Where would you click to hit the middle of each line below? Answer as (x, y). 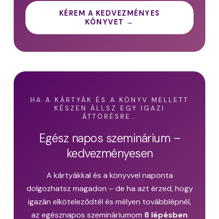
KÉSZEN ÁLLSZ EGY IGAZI (109, 108)
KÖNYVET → (109, 22)
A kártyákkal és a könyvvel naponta (109, 175)
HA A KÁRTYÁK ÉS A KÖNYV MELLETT (109, 100)
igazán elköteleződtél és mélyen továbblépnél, (109, 201)
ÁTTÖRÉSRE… (109, 116)
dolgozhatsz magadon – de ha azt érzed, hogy (109, 188)
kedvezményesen (109, 153)
